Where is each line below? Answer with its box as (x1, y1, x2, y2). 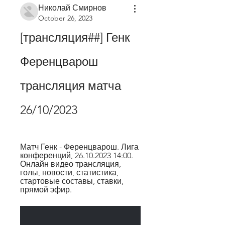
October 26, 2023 (38, 13, 92, 23)
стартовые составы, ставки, (20, 176, 124, 186)
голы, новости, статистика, (20, 167, 119, 177)
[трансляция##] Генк (20, 30, 130, 45)
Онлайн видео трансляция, (20, 159, 121, 169)
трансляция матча (20, 78, 121, 93)
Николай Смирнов (38, 3, 106, 13)
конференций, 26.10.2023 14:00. (20, 150, 133, 160)
